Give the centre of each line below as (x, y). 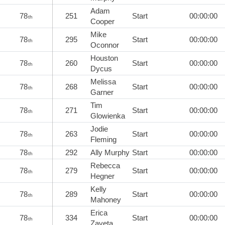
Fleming (103, 139)
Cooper (102, 21)
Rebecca (105, 165)
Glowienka (108, 116)
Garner (102, 92)
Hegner (102, 176)
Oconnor (105, 45)
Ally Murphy (110, 152)
